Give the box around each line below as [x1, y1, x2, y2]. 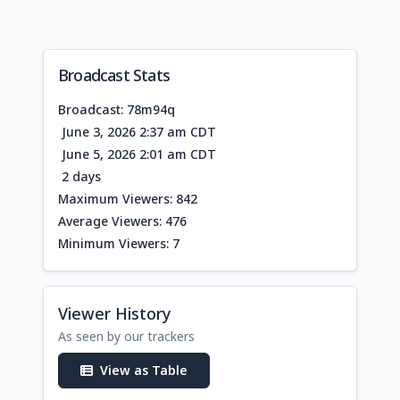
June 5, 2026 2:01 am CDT [58, 145, 216, 162]
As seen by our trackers [58, 327, 195, 345]
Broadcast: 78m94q [58, 100, 175, 118]
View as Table [100, 361, 187, 379]
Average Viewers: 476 [58, 212, 187, 229]
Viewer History [58, 302, 171, 324]
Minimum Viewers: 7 [58, 234, 179, 252]
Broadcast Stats [58, 63, 170, 86]
